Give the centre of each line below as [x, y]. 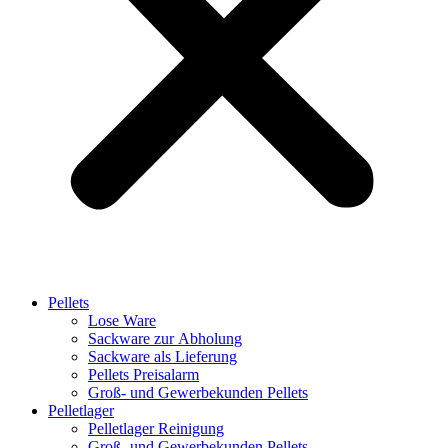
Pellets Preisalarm [143, 374]
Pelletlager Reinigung [156, 428]
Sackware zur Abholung [165, 338]
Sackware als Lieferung [162, 356]
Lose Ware [122, 320]
